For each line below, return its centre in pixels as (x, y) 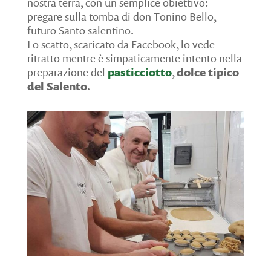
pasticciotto (139, 72)
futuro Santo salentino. (80, 31)
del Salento (57, 86)
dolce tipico (207, 72)
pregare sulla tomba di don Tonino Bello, (121, 17)
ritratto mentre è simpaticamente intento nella (134, 58)
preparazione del (67, 72)
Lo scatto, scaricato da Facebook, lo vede (121, 44)
